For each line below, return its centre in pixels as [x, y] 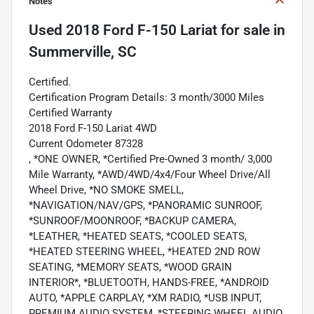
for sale [244, 30]
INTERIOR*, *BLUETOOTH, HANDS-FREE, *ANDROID [149, 283]
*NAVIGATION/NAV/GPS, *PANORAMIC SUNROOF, [145, 206]
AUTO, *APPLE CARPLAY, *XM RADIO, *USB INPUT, [145, 298]
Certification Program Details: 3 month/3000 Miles [146, 98]
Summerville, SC [83, 52]
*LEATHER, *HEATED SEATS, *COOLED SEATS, [138, 237]
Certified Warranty [70, 113]
